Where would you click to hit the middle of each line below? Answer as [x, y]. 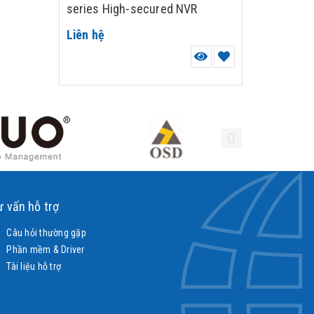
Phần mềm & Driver [45, 250]
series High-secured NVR [132, 9]
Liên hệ [86, 35]
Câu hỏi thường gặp [45, 233]
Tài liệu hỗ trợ [33, 266]
